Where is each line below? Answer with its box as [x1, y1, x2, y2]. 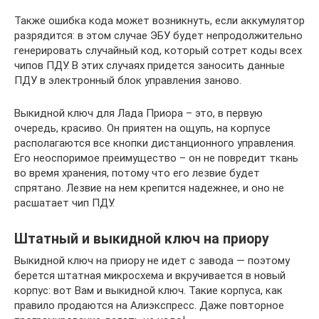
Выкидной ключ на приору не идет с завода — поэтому [14, 253, 290, 267]
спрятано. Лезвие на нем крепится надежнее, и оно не [14, 181, 284, 194]
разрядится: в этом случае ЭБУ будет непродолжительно [14, 28, 303, 42]
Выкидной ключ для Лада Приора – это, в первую [14, 106, 263, 120]
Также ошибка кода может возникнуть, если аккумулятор [14, 14, 305, 27]
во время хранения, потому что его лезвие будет [14, 166, 260, 179]
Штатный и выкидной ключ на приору [14, 230, 269, 247]
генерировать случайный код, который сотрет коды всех [14, 43, 302, 57]
